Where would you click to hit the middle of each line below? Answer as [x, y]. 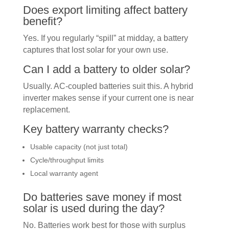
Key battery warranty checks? [96, 129]
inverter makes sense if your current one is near [108, 98]
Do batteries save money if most [102, 197]
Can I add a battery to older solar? [106, 69]
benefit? [42, 21]
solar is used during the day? [94, 208]
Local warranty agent [64, 173]
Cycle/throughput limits [67, 160]
